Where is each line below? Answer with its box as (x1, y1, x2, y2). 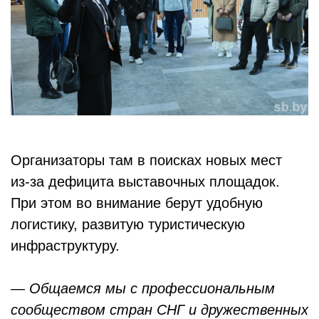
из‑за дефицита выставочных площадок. (11, 173, 280, 189)
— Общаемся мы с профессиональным (11, 280, 275, 296)
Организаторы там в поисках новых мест (11, 152, 282, 168)
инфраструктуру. (11, 237, 124, 253)
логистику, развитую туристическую (11, 216, 245, 232)
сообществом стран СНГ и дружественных (11, 301, 308, 318)
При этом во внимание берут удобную (11, 194, 263, 211)
